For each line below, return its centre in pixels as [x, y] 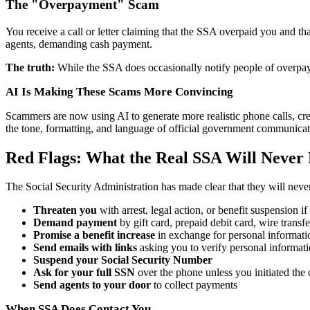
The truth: [30, 67]
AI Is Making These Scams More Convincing [119, 91]
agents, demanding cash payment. [79, 44]
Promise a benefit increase [94, 235]
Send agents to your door [92, 285]
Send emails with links [85, 248]
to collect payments [194, 285]
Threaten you [65, 210]
